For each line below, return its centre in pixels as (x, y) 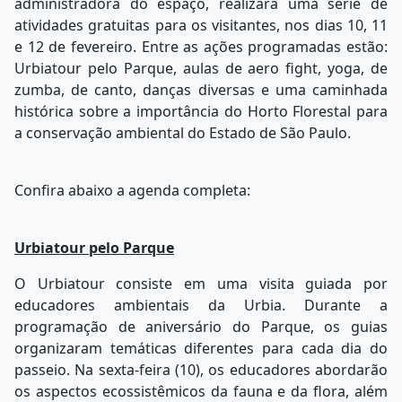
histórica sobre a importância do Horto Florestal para (201, 112)
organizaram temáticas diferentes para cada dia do (201, 349)
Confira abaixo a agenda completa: (132, 191)
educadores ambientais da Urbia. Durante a (201, 306)
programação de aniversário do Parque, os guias (201, 327)
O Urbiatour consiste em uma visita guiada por (201, 284)
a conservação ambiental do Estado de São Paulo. (183, 133)
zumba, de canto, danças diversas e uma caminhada (201, 90)
